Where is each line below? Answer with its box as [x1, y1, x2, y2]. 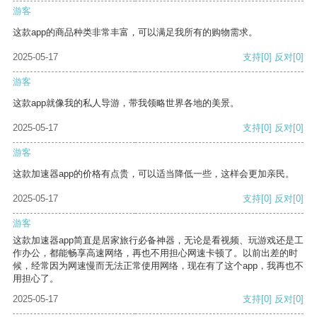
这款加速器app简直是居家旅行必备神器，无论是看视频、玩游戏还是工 [13, 235, 304, 246]
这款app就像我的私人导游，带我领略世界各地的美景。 [13, 98, 239, 109]
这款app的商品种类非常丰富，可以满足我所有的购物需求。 [13, 27, 258, 38]
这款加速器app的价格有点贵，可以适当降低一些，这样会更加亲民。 [13, 168, 294, 180]
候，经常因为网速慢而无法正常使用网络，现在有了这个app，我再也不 [13, 260, 304, 272]
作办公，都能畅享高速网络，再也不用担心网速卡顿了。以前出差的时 [13, 248, 298, 259]
